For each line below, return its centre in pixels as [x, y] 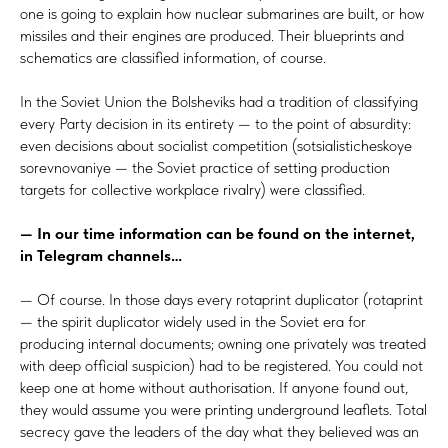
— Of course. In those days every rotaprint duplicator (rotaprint [221, 299]
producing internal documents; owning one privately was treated [223, 343]
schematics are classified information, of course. [173, 57]
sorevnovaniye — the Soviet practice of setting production [205, 167]
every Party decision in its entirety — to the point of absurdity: [215, 123]
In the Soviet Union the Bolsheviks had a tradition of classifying [219, 101]
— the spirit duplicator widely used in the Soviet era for [193, 321]
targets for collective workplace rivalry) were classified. [192, 189]
